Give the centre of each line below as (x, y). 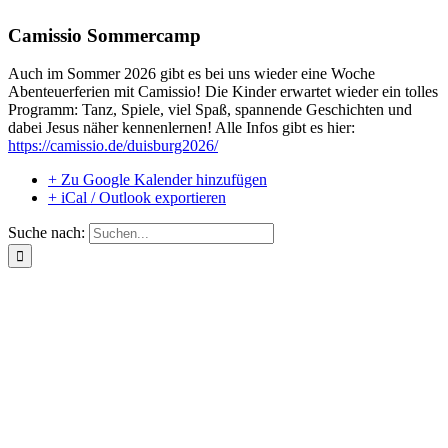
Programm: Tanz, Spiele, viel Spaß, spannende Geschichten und (210, 110)
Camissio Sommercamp (104, 35)
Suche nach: (46, 233)
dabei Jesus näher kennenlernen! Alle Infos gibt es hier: (181, 128)
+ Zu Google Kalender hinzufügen (157, 180)
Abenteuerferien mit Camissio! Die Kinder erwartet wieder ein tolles (223, 92)
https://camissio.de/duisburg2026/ (113, 146)
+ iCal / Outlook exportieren (137, 198)
